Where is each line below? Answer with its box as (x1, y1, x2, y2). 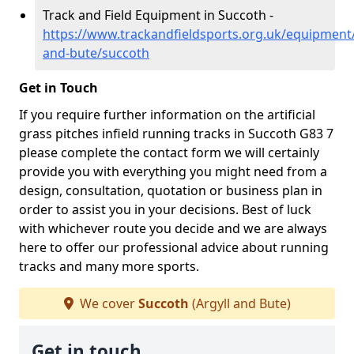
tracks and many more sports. (19, 258, 199, 275)
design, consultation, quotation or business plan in (19, 182, 322, 199)
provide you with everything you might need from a (19, 163, 327, 180)
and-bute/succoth (43, 44, 149, 62)
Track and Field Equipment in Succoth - (43, 6, 273, 24)
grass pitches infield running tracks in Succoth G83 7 (19, 125, 333, 142)
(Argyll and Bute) (188, 295, 291, 312)
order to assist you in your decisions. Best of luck (19, 201, 311, 218)
